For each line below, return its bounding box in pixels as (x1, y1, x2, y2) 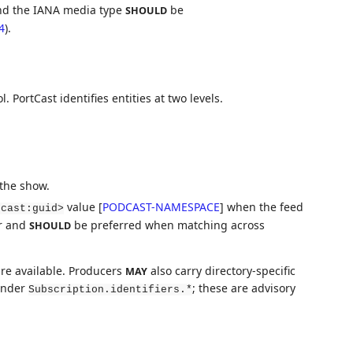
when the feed (223, 199, 303, 214)
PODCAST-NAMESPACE (102, 199, 220, 214)
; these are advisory (191, 280, 295, 295)
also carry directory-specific (147, 262, 295, 278)
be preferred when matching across (70, 217, 265, 232)
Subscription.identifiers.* (28, 283, 192, 295)
